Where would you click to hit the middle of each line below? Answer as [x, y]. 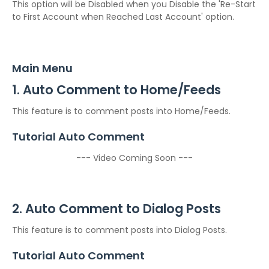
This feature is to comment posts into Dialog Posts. [119, 230]
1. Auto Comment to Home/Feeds [116, 90]
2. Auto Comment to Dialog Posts [116, 209]
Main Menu [42, 68]
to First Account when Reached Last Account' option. [123, 17]
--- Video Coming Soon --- [134, 158]
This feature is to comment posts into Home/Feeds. [121, 111]
